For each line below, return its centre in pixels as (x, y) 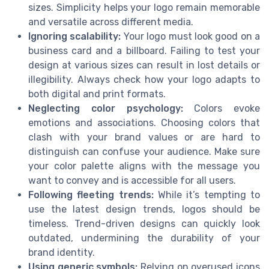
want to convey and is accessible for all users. (132, 180)
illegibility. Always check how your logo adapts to (144, 79)
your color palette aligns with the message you (144, 166)
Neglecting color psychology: (106, 108)
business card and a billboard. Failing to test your (144, 50)
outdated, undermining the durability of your (144, 238)
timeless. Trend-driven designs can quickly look (144, 223)
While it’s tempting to (207, 195)
